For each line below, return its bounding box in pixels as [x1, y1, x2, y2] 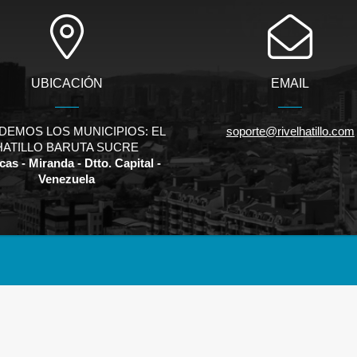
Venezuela [38, 172, 96, 186]
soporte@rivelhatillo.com [226, 124, 355, 139]
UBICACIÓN [30, 76, 103, 91]
